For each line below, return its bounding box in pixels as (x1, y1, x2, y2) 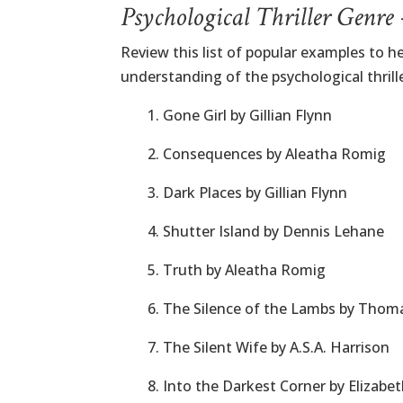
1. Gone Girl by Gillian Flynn (148, 105, 333, 125)
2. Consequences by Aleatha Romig (148, 144, 387, 164)
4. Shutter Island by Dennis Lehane (148, 221, 385, 241)
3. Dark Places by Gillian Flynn (148, 183, 348, 202)
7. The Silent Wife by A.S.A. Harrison (148, 337, 390, 357)
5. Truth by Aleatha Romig (148, 260, 327, 280)
